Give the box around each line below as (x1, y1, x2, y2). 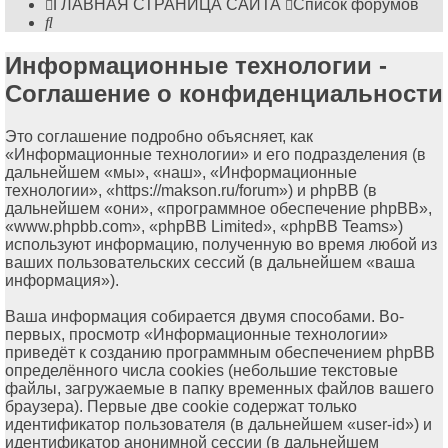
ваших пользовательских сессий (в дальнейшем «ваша (5, 254, 415, 272)
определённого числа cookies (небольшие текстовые (5, 362, 398, 380)
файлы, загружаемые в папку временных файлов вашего (5, 380, 434, 398)
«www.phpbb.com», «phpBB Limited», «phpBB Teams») (5, 218, 403, 236)
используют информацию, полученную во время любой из (5, 236, 437, 254)
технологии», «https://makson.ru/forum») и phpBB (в (5, 182, 377, 200)
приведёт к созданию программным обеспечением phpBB (5, 344, 435, 362)
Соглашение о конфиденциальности (5, 80, 443, 108)
